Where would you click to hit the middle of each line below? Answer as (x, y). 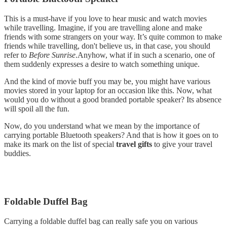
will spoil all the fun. (37, 109)
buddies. (17, 154)
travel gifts (134, 144)
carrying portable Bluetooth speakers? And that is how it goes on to (111, 135)
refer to (16, 55)
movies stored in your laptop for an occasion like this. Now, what (108, 91)
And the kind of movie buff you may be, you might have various (107, 82)
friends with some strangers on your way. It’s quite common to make (113, 37)
